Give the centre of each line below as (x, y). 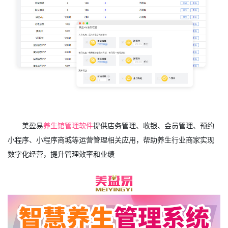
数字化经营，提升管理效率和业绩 (61, 154)
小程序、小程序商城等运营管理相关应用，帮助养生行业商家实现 (111, 140)
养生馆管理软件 (68, 126)
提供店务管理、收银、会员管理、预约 (154, 126)
